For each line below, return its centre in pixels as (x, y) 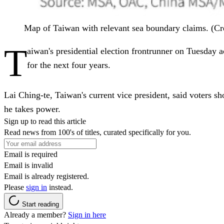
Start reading (40, 204)
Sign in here (87, 214)
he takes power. (32, 109)
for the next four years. (69, 65)
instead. (60, 187)
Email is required (31, 154)
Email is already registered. (46, 176)
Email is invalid (28, 165)
